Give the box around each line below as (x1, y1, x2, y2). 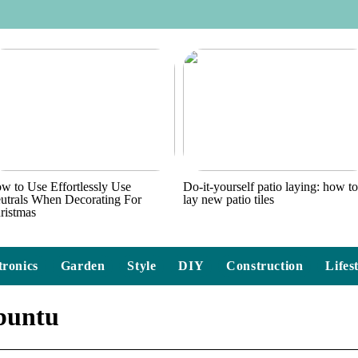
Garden (60, 259, 105, 272)
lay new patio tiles (183, 193, 275, 206)
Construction (226, 259, 304, 272)
